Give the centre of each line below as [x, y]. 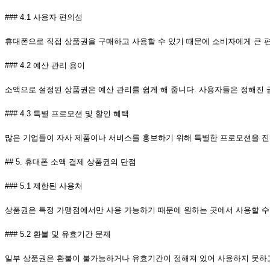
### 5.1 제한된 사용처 [44, 186]
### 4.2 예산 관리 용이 [45, 66]
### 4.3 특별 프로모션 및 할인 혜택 [67, 114]
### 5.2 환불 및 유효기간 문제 [58, 234]
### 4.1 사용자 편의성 [44, 17]
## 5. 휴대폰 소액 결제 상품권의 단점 [71, 162]
